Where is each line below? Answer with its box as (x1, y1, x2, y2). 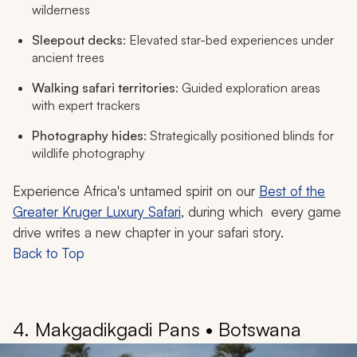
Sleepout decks (32, 31, 123, 48)
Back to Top (13, 244, 84, 261)
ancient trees (32, 49, 104, 65)
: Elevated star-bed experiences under (123, 31, 334, 48)
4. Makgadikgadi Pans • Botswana (13, 316, 301, 341)
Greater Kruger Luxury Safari (13, 202, 181, 220)
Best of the (259, 182, 325, 199)
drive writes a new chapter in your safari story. (13, 223, 284, 241)
